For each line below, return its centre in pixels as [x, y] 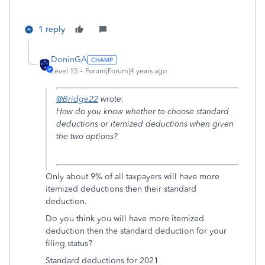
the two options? [87, 136]
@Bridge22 [77, 99]
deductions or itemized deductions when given [145, 124]
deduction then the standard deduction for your [136, 231]
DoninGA [69, 59]
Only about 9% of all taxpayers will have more [132, 177]
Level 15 [64, 71]
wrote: [111, 99]
